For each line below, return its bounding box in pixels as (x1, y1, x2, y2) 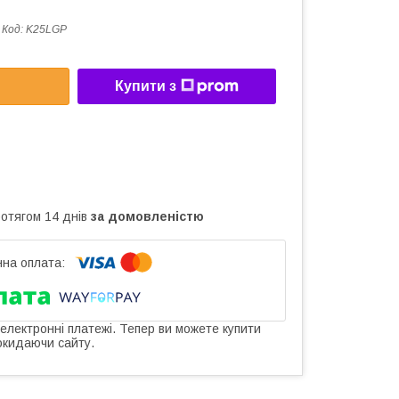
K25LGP (26, 23, 67, 36)
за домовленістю (91, 208, 204, 224)
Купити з (115, 78, 176, 94)
